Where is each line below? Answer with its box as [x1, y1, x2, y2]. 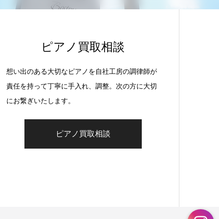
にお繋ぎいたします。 [6, 97, 75, 105]
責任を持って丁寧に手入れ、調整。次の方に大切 [6, 82, 157, 90]
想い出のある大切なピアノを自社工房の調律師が [6, 67, 157, 75]
